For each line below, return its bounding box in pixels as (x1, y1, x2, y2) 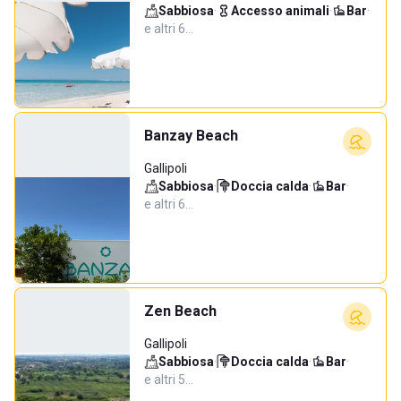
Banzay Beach (144, 127, 238, 144)
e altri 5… (144, 372, 193, 387)
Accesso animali (231, 4, 329, 18)
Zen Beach (144, 303, 217, 320)
